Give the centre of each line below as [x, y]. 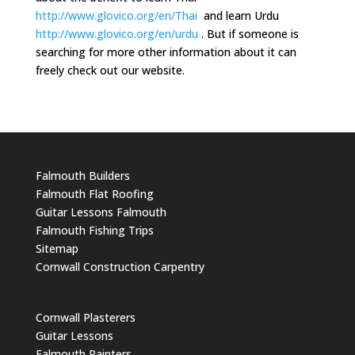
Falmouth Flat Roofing [94, 194]
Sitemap [57, 248]
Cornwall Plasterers [85, 318]
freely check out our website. [110, 70]
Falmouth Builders [82, 176]
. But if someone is [248, 34]
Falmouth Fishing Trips [94, 230]
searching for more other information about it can [166, 52]
